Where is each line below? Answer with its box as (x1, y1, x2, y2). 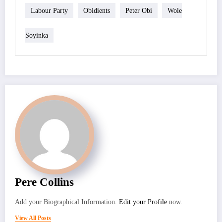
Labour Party (31, 6, 68, 14)
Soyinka (25, 31, 48, 39)
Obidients (83, 6, 110, 14)
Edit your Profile (119, 198, 167, 206)
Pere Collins (15, 176, 74, 189)
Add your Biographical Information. (15, 198, 119, 206)
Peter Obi (125, 6, 152, 14)
